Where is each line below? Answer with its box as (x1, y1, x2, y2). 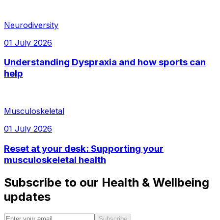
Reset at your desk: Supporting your (4, 142, 164, 154)
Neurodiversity (4, 20, 58, 30)
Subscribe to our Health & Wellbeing (4, 175, 209, 190)
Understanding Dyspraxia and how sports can (4, 56, 206, 68)
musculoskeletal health (4, 154, 106, 165)
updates (4, 189, 51, 204)
